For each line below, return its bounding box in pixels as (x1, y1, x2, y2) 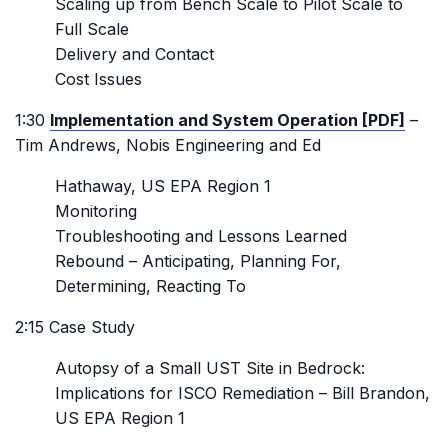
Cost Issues (55, 69, 142, 89)
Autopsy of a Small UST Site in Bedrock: (55, 358, 365, 378)
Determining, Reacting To (55, 276, 246, 296)
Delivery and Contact (55, 44, 214, 64)
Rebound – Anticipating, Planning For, (55, 251, 341, 271)
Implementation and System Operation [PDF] (50, 110, 405, 130)
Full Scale (55, 19, 129, 39)
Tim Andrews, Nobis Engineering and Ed (15, 135, 321, 155)
